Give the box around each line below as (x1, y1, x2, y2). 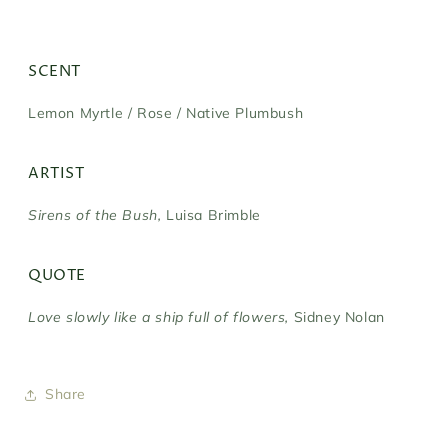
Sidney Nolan (293, 308, 385, 327)
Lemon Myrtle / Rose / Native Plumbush (28, 104, 304, 123)
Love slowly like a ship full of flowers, (28, 308, 290, 327)
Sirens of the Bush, (28, 206, 162, 225)
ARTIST (28, 163, 85, 185)
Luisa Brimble (166, 206, 261, 225)
